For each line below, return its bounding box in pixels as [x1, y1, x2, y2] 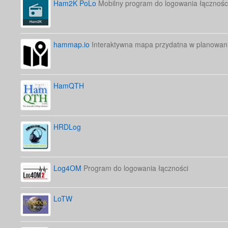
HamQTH [53, 80, 84, 91]
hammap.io [53, 39, 90, 50]
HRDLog [53, 122, 81, 132]
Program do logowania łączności [81, 163, 188, 174]
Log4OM [53, 163, 81, 174]
